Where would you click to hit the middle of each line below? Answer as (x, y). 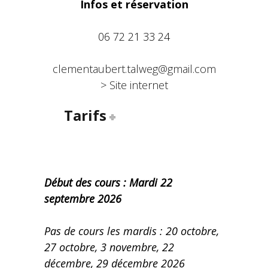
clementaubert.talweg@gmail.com (134, 69)
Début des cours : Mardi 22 (108, 182)
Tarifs (85, 115)
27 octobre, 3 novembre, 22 (109, 247)
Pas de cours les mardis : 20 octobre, (132, 231)
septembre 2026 (83, 199)
